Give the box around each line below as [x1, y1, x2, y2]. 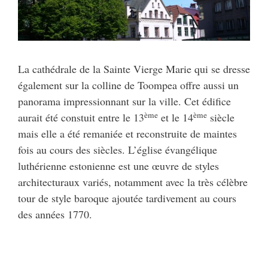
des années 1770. [18, 206, 92, 221]
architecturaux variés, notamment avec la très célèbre [18, 174, 248, 189]
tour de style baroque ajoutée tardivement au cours [18, 190, 236, 205]
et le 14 [158, 109, 193, 124]
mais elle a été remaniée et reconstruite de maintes [18, 126, 237, 141]
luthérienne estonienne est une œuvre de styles [18, 158, 219, 173]
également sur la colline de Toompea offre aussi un [18, 77, 239, 92]
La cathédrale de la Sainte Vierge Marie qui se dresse [18, 61, 250, 76]
